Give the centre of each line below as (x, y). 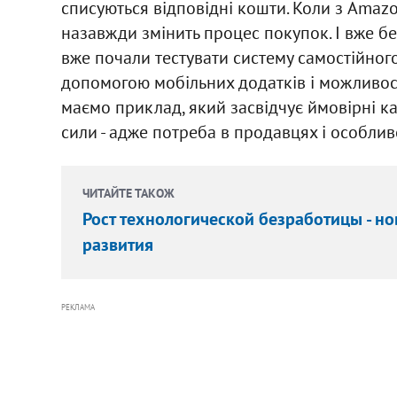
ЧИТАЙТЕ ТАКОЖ (128, 193)
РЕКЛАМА (78, 307)
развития (117, 244)
